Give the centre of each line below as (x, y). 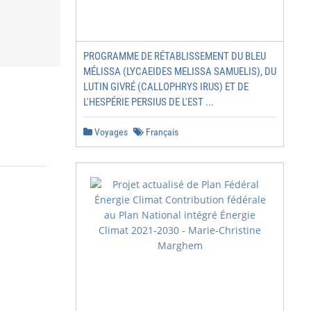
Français (161, 132)
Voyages (110, 132)
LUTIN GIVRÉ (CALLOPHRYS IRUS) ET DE (166, 87)
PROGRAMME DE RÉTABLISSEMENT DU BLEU (175, 56)
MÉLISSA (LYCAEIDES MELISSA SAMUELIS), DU (180, 72)
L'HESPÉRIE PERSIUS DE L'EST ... (149, 102)
